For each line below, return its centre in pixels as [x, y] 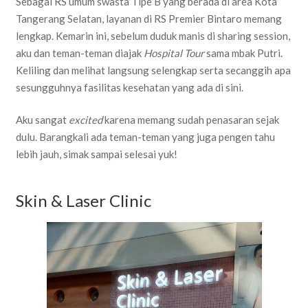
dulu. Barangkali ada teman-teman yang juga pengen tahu [145, 137]
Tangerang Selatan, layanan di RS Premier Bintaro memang [148, 18]
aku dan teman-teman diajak [79, 53]
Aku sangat [42, 120]
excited [85, 120]
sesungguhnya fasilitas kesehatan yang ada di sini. [129, 87]
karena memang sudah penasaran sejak [190, 120]
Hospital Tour [174, 53]
